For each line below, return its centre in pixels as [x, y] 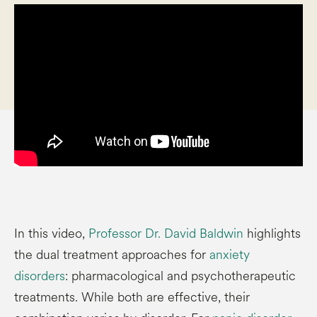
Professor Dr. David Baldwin [166, 234]
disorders [40, 276]
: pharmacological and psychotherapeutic [180, 276]
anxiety [230, 255]
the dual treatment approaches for [112, 255]
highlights [272, 234]
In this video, [51, 234]
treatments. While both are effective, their [132, 297]
